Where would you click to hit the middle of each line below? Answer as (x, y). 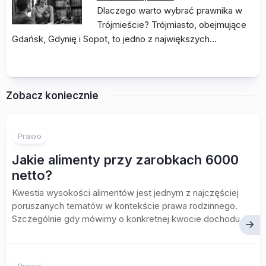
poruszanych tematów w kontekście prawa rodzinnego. (125, 206)
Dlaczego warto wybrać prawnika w (169, 11)
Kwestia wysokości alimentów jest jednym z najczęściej (125, 193)
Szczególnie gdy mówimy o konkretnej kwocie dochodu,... (131, 219)
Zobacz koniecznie (52, 96)
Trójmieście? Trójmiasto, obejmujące (171, 25)
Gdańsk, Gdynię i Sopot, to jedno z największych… (114, 39)
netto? (32, 175)
